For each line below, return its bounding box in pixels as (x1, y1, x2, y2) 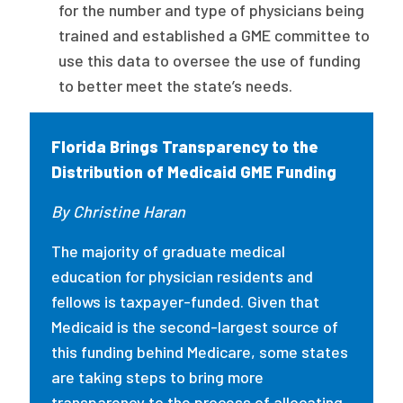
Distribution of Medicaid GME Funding (51, 162, 341, 182)
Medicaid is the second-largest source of (51, 317, 339, 336)
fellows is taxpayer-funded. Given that (51, 291, 320, 311)
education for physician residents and (51, 266, 314, 286)
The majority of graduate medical (51, 241, 286, 261)
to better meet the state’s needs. (58, 76, 297, 95)
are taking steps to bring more (51, 367, 264, 387)
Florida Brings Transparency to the (51, 137, 319, 157)
